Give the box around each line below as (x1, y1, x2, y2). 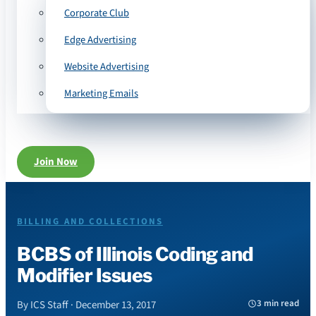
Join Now (34, 154, 78, 169)
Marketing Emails (64, 86, 138, 101)
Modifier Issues (17, 264, 152, 288)
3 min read (257, 297, 299, 310)
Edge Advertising (64, 32, 136, 47)
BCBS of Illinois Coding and (17, 243, 253, 267)
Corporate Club (64, 6, 129, 20)
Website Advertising (64, 59, 149, 74)
